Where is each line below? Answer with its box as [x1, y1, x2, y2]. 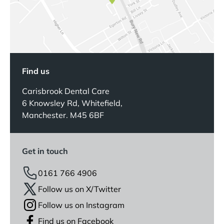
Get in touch [22, 146, 68, 156]
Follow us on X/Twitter [38, 184, 121, 194]
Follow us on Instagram [38, 200, 124, 210]
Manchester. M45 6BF [22, 110, 104, 120]
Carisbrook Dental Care [22, 86, 109, 96]
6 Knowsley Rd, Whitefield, [22, 98, 122, 108]
